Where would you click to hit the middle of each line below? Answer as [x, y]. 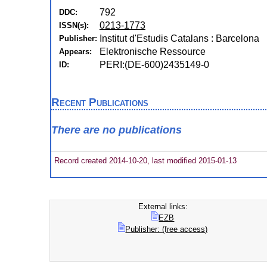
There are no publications [116, 130]
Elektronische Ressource [152, 52]
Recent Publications [100, 102]
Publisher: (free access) [167, 229]
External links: [163, 207]
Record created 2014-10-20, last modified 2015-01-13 [144, 160]
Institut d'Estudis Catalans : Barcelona [179, 38]
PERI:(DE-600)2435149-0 [154, 65]
